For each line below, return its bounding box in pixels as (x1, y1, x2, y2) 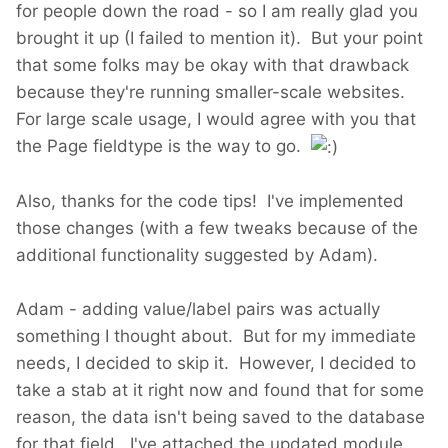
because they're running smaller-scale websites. (16, 82, 410, 103)
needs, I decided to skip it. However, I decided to (16, 353, 416, 374)
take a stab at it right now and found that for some (16, 380, 424, 401)
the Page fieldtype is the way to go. (16, 136, 311, 157)
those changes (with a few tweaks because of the (16, 218, 418, 239)
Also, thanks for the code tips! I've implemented (16, 191, 404, 212)
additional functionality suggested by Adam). (16, 245, 378, 266)
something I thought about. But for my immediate (16, 326, 416, 347)
